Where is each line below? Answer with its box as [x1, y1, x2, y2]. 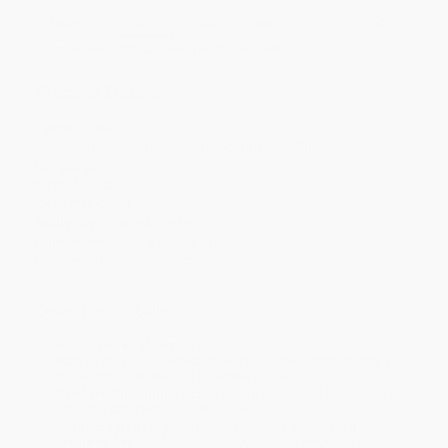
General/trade [110, 215, 189, 231]
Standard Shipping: [51, 386, 173, 402]
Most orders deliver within [173, 419, 329, 435]
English [112, 158, 154, 174]
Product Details [35, 79, 163, 103]
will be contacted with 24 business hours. [51, 368, 290, 384]
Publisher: [35, 139, 101, 155]
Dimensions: [35, 234, 114, 250]
